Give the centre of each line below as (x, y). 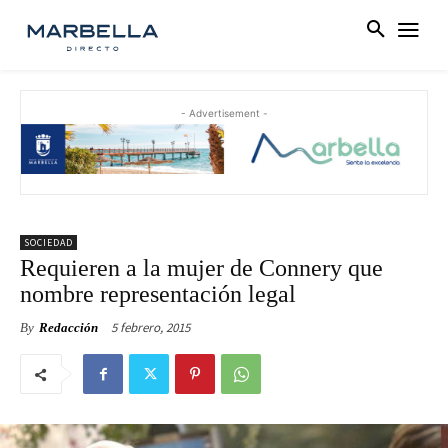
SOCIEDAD (48, 243)
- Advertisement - (224, 113)
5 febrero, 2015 (150, 328)
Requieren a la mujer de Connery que (201, 268)
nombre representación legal (158, 294)
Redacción (68, 328)
